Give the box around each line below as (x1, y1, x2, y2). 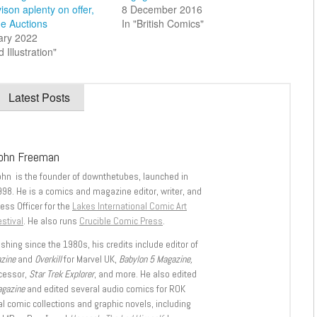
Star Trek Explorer (29, 267, 94, 280)
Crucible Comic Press (79, 214, 163, 227)
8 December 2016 (121, 1, 202, 16)
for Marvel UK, (62, 252, 119, 265)
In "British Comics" (121, 16, 204, 30)
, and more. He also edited (94, 267, 197, 280)
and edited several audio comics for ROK (25, 282, 185, 295)
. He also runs (23, 214, 79, 227)
